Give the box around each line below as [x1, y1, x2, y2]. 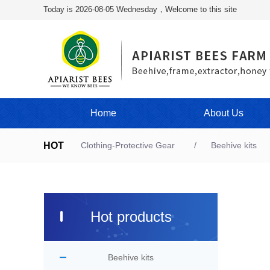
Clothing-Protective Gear [81, 140, 175, 150]
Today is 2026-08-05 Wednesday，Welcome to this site [43, 5, 239, 14]
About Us [204, 108, 243, 118]
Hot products [90, 209, 172, 225]
